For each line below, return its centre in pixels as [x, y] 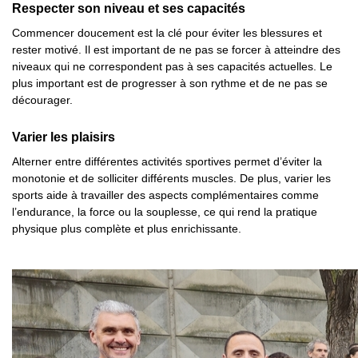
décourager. [42, 100]
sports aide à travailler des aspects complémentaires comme [165, 195]
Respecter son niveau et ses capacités [129, 8]
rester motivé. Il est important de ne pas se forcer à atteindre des [176, 50]
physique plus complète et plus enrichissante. [127, 229]
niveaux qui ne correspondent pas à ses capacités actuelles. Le [172, 66]
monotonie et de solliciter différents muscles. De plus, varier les [171, 178]
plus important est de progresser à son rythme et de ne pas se [170, 83]
